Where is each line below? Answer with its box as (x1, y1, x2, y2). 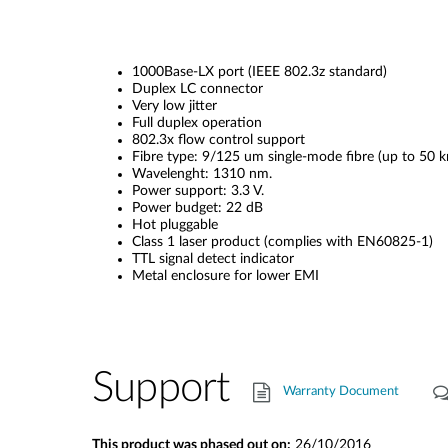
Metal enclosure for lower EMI (132, 269, 319, 283)
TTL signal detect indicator (132, 252, 294, 266)
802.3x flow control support (132, 133, 305, 147)
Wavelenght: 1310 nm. (132, 167, 272, 181)
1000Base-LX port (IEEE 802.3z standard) (132, 65, 387, 79)
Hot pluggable (132, 218, 218, 232)
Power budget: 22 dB (132, 201, 263, 215)
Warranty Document (283, 385, 400, 399)
